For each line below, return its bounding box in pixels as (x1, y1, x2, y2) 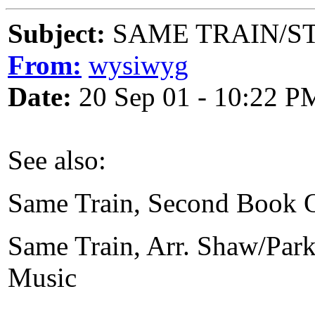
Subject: (8, 18, 105, 49)
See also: (8, 145, 106, 175)
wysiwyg (89, 50, 188, 80)
